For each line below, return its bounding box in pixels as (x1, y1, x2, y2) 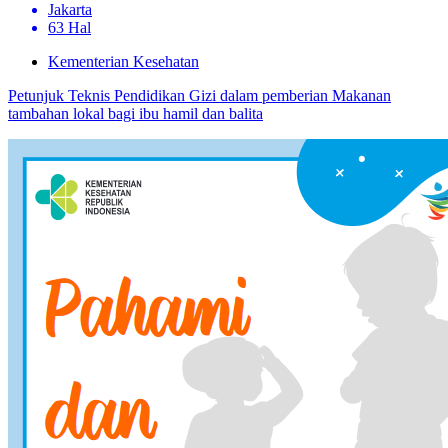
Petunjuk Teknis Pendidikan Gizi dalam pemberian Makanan (8, 86, 391, 104)
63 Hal (48, 18, 91, 36)
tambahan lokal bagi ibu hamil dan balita (8, 104, 263, 122)
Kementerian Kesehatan (48, 52, 199, 70)
